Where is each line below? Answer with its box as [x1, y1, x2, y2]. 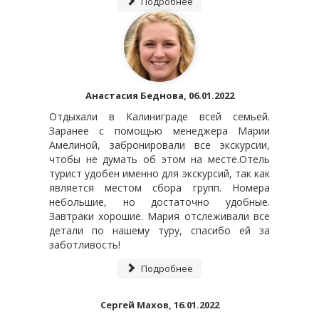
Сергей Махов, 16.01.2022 [100, 298, 219, 312]
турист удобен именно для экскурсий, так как [48, 167, 271, 181]
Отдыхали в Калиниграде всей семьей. [48, 110, 271, 124]
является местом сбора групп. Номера [48, 181, 271, 195]
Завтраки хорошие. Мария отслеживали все [48, 209, 271, 224]
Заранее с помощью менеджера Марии [48, 124, 271, 138]
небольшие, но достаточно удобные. [48, 195, 271, 209]
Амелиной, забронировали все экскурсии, [48, 138, 271, 152]
